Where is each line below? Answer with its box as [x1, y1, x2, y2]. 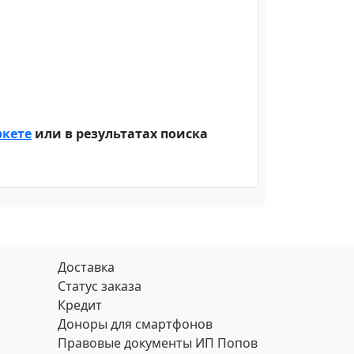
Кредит [58, 296, 102, 314]
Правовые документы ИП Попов [58, 334, 258, 352]
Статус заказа [58, 277, 141, 295]
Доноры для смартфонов [58, 315, 213, 333]
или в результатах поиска [32, 124, 208, 142]
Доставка [58, 258, 115, 276]
